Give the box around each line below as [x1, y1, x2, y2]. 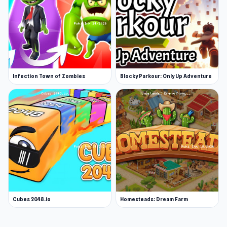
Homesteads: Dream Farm [120, 196, 188, 202]
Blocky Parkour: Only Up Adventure [120, 73, 212, 79]
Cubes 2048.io [13, 196, 51, 202]
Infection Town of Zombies [13, 73, 85, 79]
